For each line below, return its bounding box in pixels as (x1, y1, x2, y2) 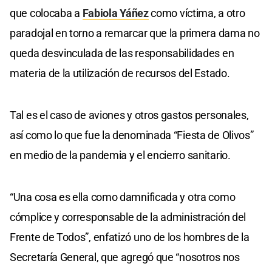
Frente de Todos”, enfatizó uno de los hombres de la (10, 230, 250, 243)
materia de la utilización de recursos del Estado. (10, 66, 230, 80)
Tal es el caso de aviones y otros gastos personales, (10, 108, 249, 121)
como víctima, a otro (148, 6, 245, 19)
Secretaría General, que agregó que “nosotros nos (10, 250, 240, 263)
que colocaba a (10, 6, 83, 19)
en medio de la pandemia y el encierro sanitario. (10, 148, 231, 161)
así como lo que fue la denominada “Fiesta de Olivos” (10, 128, 254, 141)
